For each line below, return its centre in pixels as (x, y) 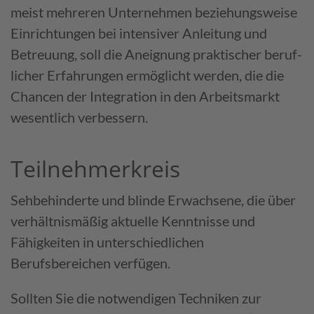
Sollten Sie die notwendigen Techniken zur (136, 298)
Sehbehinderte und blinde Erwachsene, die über (153, 199)
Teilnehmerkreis (95, 168)
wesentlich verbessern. (79, 117)
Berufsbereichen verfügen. (90, 262)
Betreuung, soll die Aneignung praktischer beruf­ (156, 54)
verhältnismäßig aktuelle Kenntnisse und (133, 220)
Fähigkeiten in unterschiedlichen (107, 241)
